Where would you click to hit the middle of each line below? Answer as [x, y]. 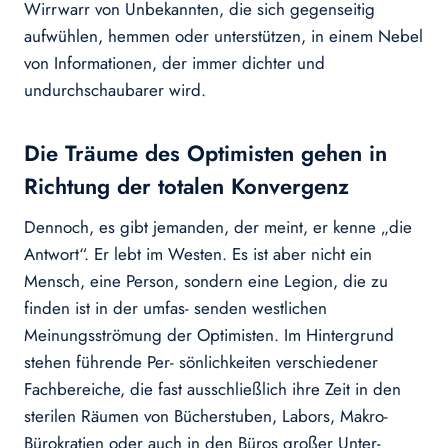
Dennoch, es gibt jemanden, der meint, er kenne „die [218, 227]
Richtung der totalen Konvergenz [186, 186]
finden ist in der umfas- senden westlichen [175, 308]
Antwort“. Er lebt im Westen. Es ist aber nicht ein [198, 254]
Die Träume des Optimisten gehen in [205, 153]
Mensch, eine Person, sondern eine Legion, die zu [206, 281]
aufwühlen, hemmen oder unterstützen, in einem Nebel [223, 36]
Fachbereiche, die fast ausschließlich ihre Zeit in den [212, 389]
